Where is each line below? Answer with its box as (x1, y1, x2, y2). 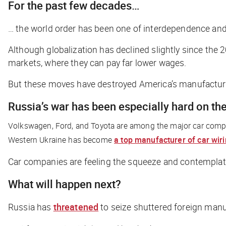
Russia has (8, 201, 53, 213)
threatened (53, 201, 99, 213)
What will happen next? (8, 177, 121, 192)
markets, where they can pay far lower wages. (8, 56, 187, 69)
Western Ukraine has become (8, 134, 115, 146)
